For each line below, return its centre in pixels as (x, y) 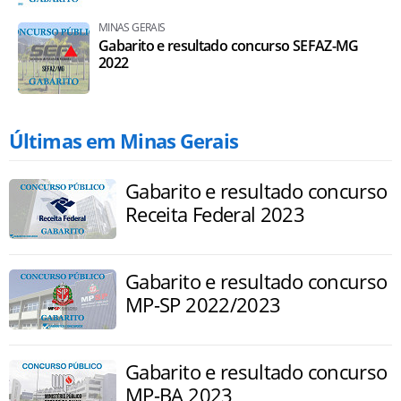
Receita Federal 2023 (215, 214)
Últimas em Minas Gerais (124, 141)
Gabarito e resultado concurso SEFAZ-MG (229, 46)
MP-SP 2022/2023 (203, 304)
